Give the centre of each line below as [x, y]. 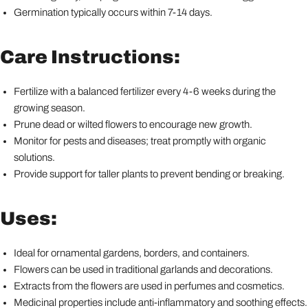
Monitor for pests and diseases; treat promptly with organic [140, 141]
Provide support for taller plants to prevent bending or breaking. [149, 174]
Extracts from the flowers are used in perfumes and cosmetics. [149, 286]
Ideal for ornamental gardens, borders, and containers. [132, 253]
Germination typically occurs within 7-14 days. [113, 12]
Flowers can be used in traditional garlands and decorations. [143, 269]
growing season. [49, 108]
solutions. [34, 157]
